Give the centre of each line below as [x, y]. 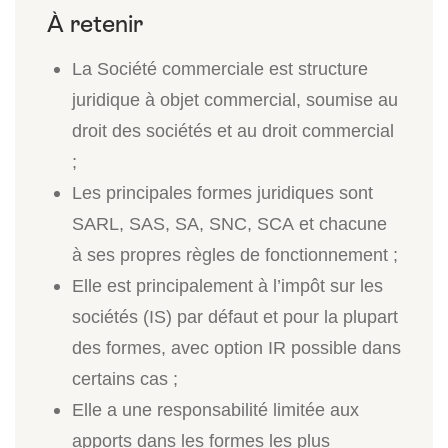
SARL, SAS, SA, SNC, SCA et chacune [229, 223]
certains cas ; [125, 378]
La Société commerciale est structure [220, 68]
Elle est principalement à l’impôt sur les [227, 285]
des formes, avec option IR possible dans [236, 347]
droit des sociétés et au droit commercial [233, 130]
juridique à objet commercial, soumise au [235, 99]
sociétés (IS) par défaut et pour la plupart [235, 316]
